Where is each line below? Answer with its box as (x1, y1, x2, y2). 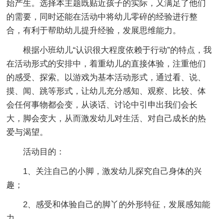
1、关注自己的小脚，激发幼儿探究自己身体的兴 (23, 166, 202, 176)
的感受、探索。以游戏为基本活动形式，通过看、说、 (6, 72, 206, 82)
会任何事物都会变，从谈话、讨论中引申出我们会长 (6, 100, 198, 109)
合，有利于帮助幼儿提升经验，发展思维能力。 (6, 25, 181, 35)
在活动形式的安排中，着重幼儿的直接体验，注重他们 (6, 59, 206, 68)
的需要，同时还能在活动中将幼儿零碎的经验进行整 (6, 12, 198, 22)
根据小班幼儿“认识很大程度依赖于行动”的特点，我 (23, 45, 212, 55)
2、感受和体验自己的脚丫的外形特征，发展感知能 (23, 199, 211, 209)
